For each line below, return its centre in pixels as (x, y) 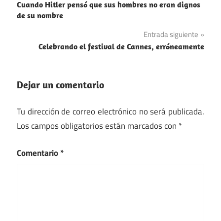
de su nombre (40, 15)
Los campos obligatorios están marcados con (98, 126)
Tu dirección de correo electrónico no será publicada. (110, 112)
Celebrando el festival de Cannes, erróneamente (121, 46)
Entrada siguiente (171, 34)
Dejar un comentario (60, 84)
